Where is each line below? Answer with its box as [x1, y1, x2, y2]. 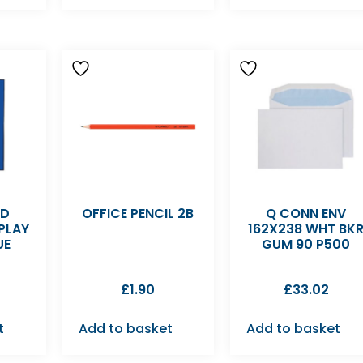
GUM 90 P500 [262, 234, 351, 254]
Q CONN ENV [266, 203, 347, 223]
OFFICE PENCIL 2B [82, 203, 194, 223]
